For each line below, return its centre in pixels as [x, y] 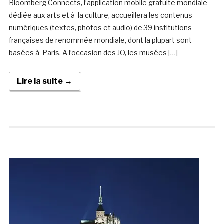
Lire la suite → [44, 81]
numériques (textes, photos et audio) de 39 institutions [100, 28]
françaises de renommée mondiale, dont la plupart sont [100, 40]
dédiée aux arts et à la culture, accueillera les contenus [100, 15]
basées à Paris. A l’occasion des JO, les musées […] [93, 53]
